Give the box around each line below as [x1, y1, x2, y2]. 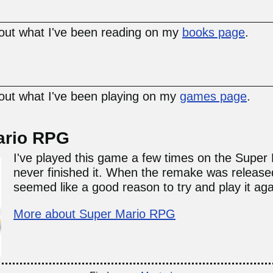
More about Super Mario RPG [13, 207, 175, 221]
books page [182, 26, 245, 40]
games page [180, 90, 247, 104]
